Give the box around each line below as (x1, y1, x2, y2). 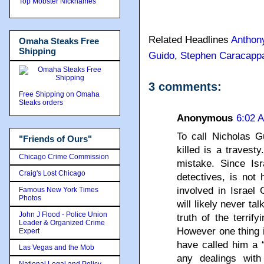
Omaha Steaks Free (19, 35, 99, 46)
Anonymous (177, 113, 233, 124)
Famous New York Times (19, 185, 98, 194)
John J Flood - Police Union (19, 210, 107, 219)
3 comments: (148, 80, 222, 93)
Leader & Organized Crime (19, 218, 105, 227)
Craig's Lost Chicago (19, 169, 85, 177)
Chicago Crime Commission (19, 152, 109, 161)
